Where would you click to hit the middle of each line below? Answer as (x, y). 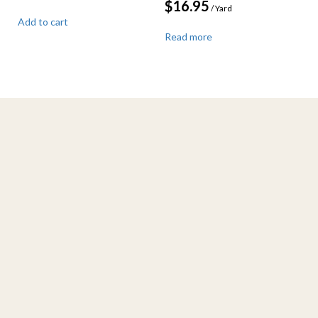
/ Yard (221, 9)
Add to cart (43, 22)
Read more (188, 37)
